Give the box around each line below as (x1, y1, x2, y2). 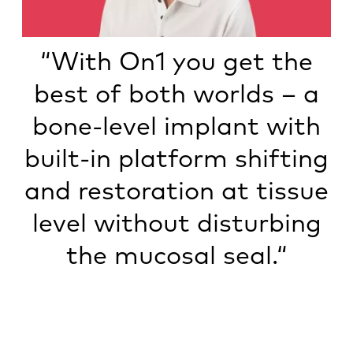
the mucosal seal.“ (65, 238, 288, 270)
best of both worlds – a (34, 76, 319, 109)
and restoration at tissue (24, 173, 329, 206)
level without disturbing (32, 206, 321, 238)
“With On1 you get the (40, 44, 313, 76)
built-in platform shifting (24, 141, 329, 173)
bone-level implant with (32, 109, 321, 141)
